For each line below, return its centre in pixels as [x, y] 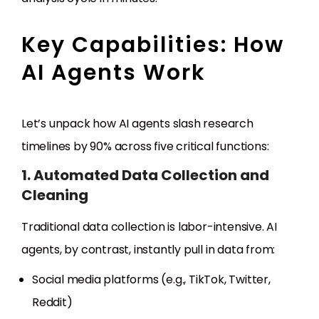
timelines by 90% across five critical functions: [145, 147]
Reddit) [52, 303]
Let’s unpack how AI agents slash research [137, 124]
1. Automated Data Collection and [145, 176]
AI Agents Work [114, 73]
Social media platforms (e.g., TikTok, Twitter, [151, 280]
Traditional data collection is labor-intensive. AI [149, 227]
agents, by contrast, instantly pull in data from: [148, 250]
